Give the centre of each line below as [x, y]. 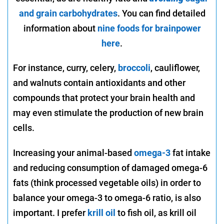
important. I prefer [50, 213]
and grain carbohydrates [68, 13]
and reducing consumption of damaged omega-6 [110, 168]
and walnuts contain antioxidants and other [99, 83]
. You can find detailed [161, 13]
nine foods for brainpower [149, 28]
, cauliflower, [175, 68]
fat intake [190, 153]
